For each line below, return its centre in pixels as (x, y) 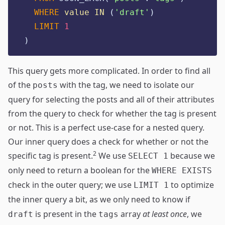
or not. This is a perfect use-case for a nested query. (106, 128)
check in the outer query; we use (71, 185)
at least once (165, 214)
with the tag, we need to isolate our (126, 85)
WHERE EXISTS (182, 171)
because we (192, 156)
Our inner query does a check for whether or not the (108, 142)
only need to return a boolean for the (80, 170)
